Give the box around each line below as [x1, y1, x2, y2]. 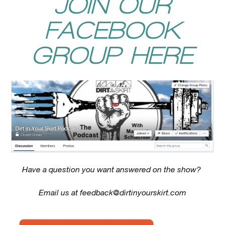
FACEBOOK [45, 17, 180, 44]
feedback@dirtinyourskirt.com [80, 187, 186, 200]
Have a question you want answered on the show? [22, 163, 203, 176]
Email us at [39, 187, 80, 200]
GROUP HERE [32, 42, 193, 69]
